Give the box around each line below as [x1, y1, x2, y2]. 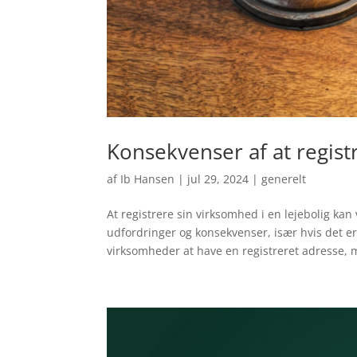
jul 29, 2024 [187, 171, 249, 187]
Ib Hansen [120, 171, 175, 187]
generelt [261, 171, 307, 187]
